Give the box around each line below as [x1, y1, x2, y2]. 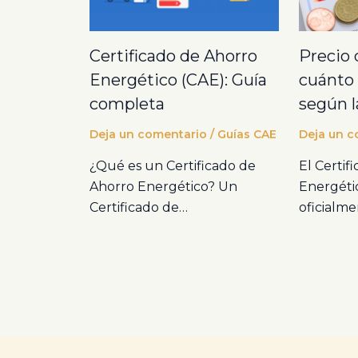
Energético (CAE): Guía [89, 70, 267, 90]
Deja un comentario [89, 127, 207, 142]
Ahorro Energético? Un [89, 179, 237, 195]
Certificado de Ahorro [89, 46, 257, 66]
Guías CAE [217, 127, 276, 142]
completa [89, 94, 165, 114]
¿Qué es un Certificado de [89, 158, 256, 174]
